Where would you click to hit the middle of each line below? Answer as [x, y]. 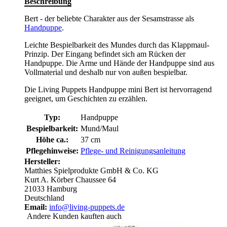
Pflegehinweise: [52, 151]
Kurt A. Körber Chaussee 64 [70, 180]
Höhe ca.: [52, 140]
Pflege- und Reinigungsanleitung [133, 151]
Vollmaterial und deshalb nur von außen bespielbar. [106, 72]
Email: [36, 207]
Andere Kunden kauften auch [74, 216]
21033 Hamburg [51, 189]
